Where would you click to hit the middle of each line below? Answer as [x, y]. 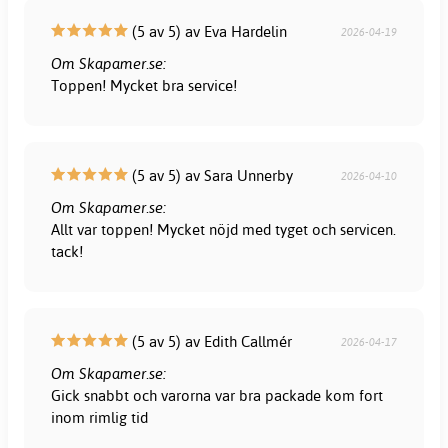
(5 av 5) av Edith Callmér [210, 341]
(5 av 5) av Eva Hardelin [208, 31]
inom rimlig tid [100, 417]
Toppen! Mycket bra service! [144, 85]
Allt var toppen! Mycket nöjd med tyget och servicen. [224, 229]
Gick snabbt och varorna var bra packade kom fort [217, 395]
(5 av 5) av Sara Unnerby [211, 175]
